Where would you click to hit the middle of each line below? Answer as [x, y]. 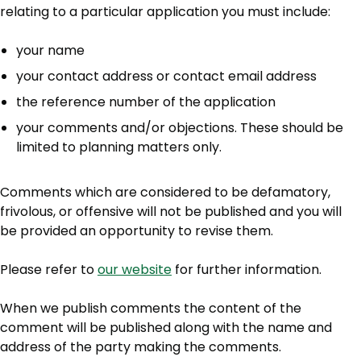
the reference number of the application [146, 102]
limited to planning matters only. [119, 147]
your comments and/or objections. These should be [180, 128]
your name [50, 51]
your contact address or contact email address [166, 77]
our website [135, 270]
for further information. [247, 270]
